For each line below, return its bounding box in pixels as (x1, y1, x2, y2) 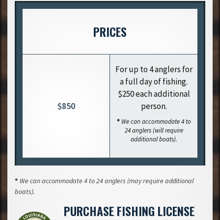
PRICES (93, 22, 127, 40)
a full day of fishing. (120, 76, 188, 87)
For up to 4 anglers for (115, 63, 192, 75)
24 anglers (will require (124, 126, 183, 135)
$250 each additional (117, 88, 190, 99)
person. (140, 100, 167, 111)
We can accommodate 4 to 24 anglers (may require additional (20, 176, 193, 185)
